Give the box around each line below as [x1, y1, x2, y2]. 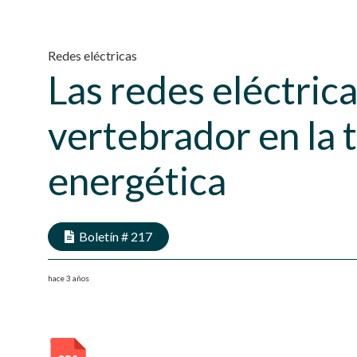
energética [48, 158, 226, 203]
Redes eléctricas [48, 48, 137, 63]
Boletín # [79, 229, 131, 244]
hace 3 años [48, 273, 89, 283]
